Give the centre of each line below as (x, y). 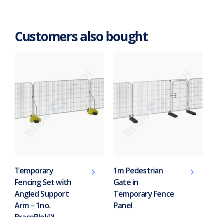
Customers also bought (81, 36)
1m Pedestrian (138, 170)
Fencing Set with (43, 182)
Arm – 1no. (32, 205)
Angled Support (42, 194)
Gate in (126, 182)
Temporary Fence (144, 194)
